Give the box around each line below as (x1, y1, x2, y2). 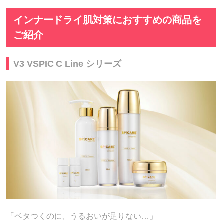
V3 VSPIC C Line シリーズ (13, 58, 122, 69)
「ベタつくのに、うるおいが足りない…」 (6, 211, 158, 220)
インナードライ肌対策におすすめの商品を (13, 14, 202, 25)
